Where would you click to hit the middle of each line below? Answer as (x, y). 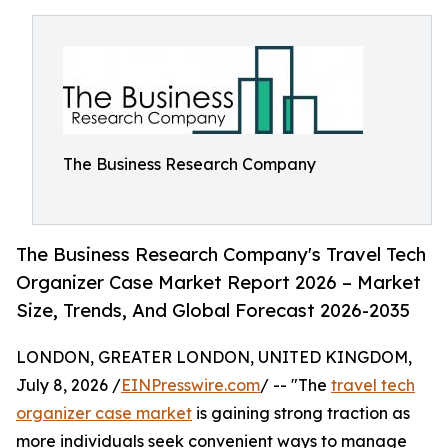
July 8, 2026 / (68, 385)
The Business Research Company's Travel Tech (221, 254)
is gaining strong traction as (301, 413)
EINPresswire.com (190, 385)
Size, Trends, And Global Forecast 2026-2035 (213, 310)
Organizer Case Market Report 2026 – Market (218, 282)
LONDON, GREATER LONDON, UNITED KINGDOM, (214, 357)
